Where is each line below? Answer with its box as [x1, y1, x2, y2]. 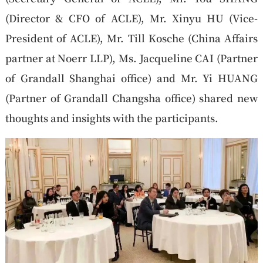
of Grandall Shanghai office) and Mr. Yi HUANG [5, 70, 258, 85]
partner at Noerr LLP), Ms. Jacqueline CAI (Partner [5, 50, 258, 65]
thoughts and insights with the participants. [5, 110, 218, 125]
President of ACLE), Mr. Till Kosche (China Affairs [5, 30, 258, 45]
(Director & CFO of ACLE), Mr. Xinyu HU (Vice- [5, 10, 258, 25]
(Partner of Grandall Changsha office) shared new [5, 90, 258, 105]
